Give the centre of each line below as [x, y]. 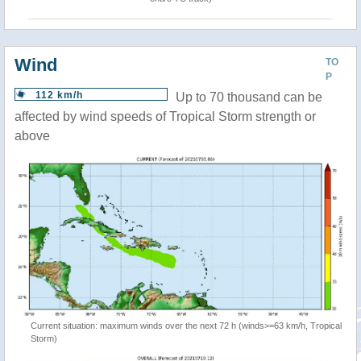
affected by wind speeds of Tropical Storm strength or [165, 116]
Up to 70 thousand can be [249, 97]
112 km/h [59, 95]
